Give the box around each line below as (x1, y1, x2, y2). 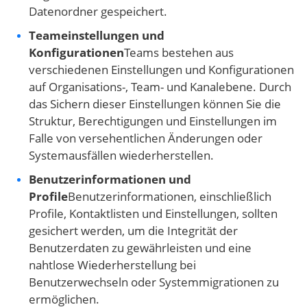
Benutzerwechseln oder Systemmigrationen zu (29, 274, 279, 291)
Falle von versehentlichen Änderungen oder (29, 130, 262, 147)
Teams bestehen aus (124, 45, 234, 61)
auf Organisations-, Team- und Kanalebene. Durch (29, 79, 291, 95)
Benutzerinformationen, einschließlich (68, 188, 271, 205)
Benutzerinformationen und (29, 171, 191, 188)
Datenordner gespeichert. (29, 3, 167, 20)
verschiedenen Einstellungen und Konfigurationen (29, 62, 294, 78)
